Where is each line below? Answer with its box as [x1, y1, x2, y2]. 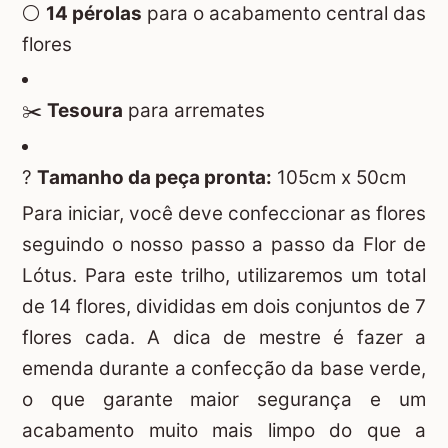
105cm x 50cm [272, 166, 406, 190]
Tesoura [47, 99, 123, 123]
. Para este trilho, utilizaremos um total [72, 263, 426, 287]
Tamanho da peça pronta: [37, 166, 272, 190]
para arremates [123, 99, 265, 123]
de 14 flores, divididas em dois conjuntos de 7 [22, 294, 426, 318]
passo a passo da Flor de [190, 232, 426, 256]
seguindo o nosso [22, 232, 191, 256]
